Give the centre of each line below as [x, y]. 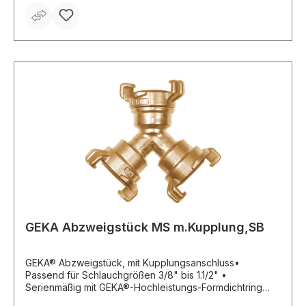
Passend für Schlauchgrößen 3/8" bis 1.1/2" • [123, 275]
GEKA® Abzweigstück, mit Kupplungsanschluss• [133, 263]
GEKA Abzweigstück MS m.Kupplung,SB [145, 227]
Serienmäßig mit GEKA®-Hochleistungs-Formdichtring [144, 288]
